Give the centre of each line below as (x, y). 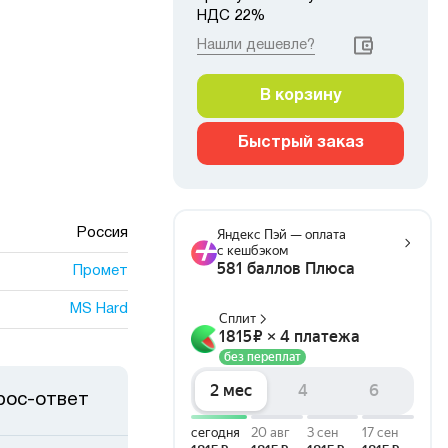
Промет (100, 271)
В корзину (300, 96)
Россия (102, 233)
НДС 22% (231, 16)
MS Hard (98, 309)
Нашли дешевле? (256, 45)
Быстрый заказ (300, 143)
